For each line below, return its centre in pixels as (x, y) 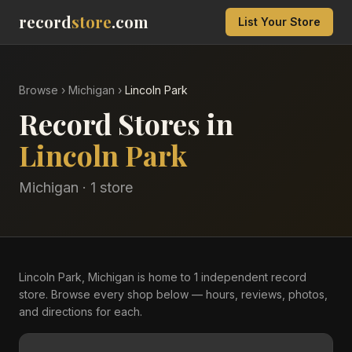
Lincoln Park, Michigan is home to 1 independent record (163, 277)
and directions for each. (81, 312)
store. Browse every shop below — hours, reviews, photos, (173, 294)
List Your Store (279, 22)
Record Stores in (126, 123)
